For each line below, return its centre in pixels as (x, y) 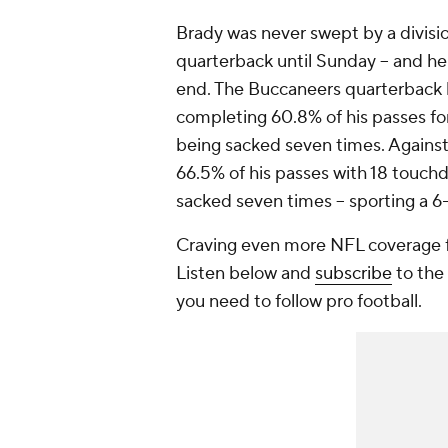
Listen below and (245, 274)
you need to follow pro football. (301, 302)
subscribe (353, 274)
